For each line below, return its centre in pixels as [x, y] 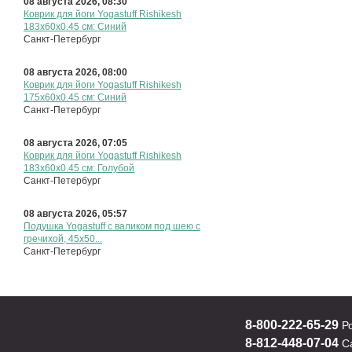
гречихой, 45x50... [63, 271]
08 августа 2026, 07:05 [75, 176]
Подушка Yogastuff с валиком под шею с [112, 259]
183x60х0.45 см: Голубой [79, 201]
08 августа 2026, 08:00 [75, 105]
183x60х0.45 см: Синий [75, 59]
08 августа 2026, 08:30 [75, 34]
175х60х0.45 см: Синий [75, 130]
